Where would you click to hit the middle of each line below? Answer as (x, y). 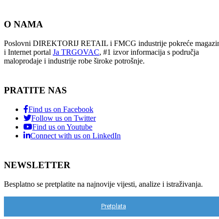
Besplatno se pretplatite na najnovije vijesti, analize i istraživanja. (103, 184)
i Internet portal (28, 52)
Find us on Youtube (62, 127)
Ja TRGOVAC (76, 52)
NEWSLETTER (37, 165)
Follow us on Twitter (64, 118)
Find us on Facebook (61, 109)
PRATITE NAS (35, 90)
